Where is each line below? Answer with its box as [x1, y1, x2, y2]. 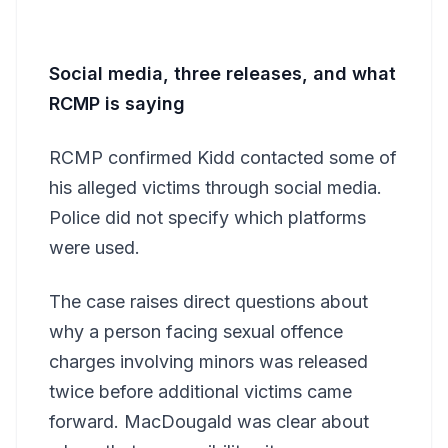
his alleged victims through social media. [49, 176, 382, 198]
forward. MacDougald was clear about [49, 410, 369, 432]
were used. [49, 236, 140, 258]
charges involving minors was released [49, 350, 368, 372]
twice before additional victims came [49, 380, 352, 402]
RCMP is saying [49, 92, 185, 114]
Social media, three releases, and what [49, 62, 396, 84]
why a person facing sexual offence [49, 320, 343, 342]
